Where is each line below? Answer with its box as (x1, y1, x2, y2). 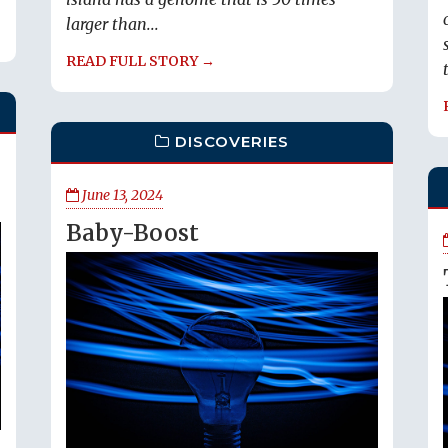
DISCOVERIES (175, 132, 290, 151)
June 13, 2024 (79, 186, 163, 204)
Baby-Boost (66, 219, 199, 247)
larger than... (66, 14, 159, 35)
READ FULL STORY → (66, 52, 215, 71)
